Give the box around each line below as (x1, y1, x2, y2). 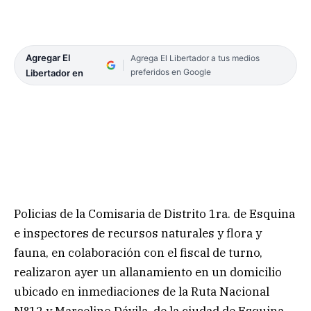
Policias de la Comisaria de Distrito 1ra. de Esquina (14, 206, 295, 221)
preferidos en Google (130, 66, 211, 77)
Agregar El (26, 51, 70, 63)
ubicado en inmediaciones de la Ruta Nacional (14, 284, 269, 299)
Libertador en (26, 67, 83, 78)
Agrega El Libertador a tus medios (130, 52, 260, 63)
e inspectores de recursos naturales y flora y (14, 226, 262, 241)
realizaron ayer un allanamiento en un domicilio (14, 264, 282, 280)
